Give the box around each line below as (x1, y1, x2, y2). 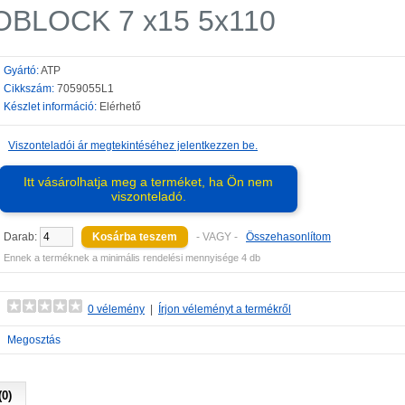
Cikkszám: (4, 82, 54, 95)
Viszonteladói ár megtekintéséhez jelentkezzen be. (8, 139, 258, 152)
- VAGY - (191, 231, 243, 243)
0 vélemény (88, 303, 145, 316)
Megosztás (7, 334, 61, 346)
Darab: (4, 231, 40, 243)
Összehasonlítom (246, 231, 331, 243)
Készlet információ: (4, 100, 97, 113)
